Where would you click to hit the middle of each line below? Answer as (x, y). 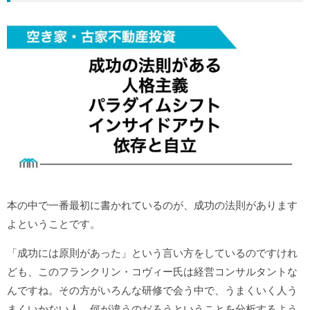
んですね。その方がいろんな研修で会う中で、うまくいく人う (152, 291)
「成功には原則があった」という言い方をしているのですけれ (152, 253)
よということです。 (54, 224)
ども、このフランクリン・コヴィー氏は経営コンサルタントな (152, 272)
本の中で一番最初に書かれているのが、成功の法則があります (152, 206)
